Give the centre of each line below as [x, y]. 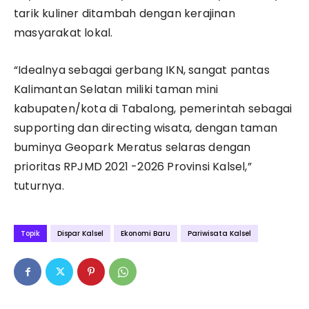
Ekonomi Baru [146, 234]
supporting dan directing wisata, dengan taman [146, 128]
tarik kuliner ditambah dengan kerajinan [124, 14]
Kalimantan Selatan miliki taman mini [116, 90]
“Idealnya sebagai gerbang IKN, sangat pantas [142, 70]
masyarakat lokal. [63, 33]
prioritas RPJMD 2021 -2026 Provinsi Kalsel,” [133, 167]
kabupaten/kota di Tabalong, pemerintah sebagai [153, 109]
